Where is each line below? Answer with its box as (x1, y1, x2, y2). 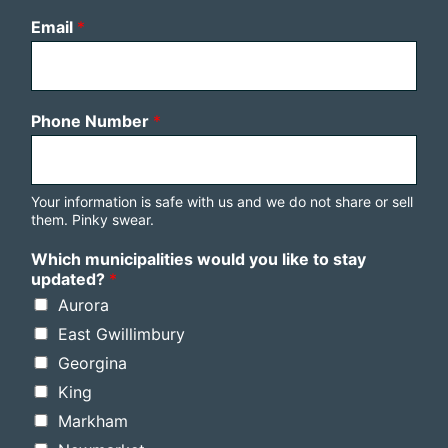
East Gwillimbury (58, 324, 185, 345)
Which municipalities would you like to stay (31, 249, 366, 270)
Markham (58, 411, 128, 432)
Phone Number (31, 111, 153, 132)
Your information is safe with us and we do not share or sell (31, 193, 413, 211)
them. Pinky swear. (31, 211, 154, 229)
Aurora (58, 295, 109, 316)
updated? (31, 269, 109, 290)
